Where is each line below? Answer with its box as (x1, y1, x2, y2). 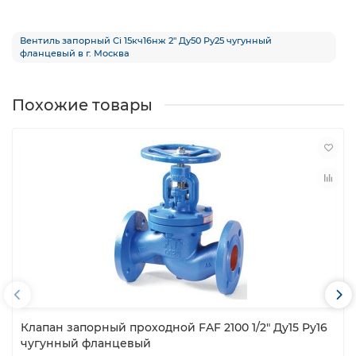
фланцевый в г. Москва (20, 47, 130, 59)
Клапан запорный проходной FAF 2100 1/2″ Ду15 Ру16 (21, 319, 327, 335)
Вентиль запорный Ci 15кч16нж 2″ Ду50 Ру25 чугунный (20, 34, 272, 46)
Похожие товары (12, 95, 153, 114)
